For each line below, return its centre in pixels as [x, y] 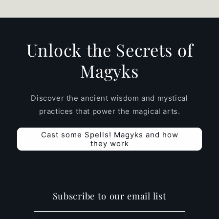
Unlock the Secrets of [109, 50]
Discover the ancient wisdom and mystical [109, 98]
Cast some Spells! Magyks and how [109, 134]
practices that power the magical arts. [109, 111]
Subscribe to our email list [109, 196]
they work [109, 143]
